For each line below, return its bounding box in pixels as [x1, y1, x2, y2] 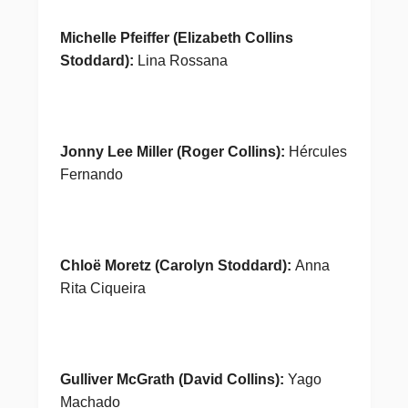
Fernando [59, 167, 123, 182]
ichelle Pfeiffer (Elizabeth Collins [71, 30, 293, 46]
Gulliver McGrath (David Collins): [59, 372, 284, 387]
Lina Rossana [133, 53, 228, 68]
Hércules [284, 144, 347, 159]
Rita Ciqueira [59, 280, 146, 296]
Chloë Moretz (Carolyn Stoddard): [59, 258, 295, 273]
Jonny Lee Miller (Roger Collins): [59, 144, 285, 159]
